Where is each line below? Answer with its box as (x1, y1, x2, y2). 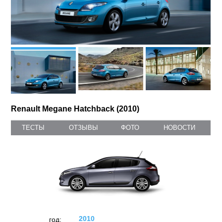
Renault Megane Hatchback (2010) (11, 105, 140, 113)
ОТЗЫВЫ (69, 124, 99, 132)
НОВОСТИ (163, 124, 195, 132)
